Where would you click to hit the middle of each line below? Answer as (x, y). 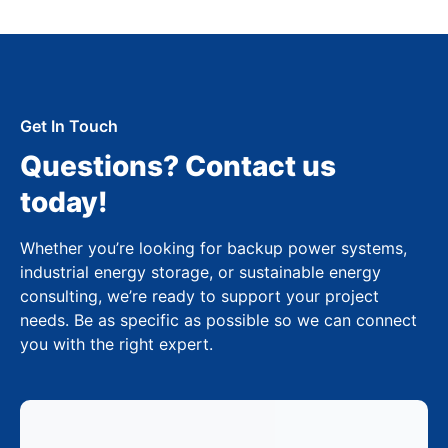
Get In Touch (69, 125)
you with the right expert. (116, 343)
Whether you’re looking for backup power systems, (213, 247)
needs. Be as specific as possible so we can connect (218, 319)
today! (64, 201)
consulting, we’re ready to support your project (199, 295)
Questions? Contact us (178, 165)
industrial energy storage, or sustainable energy (200, 271)
